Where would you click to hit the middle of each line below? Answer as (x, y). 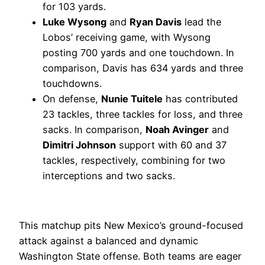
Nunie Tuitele (132, 98)
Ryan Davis (156, 22)
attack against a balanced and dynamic (109, 241)
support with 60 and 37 (171, 145)
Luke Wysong (75, 22)
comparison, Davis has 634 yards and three (143, 68)
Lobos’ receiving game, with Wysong (127, 37)
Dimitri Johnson (79, 145)
